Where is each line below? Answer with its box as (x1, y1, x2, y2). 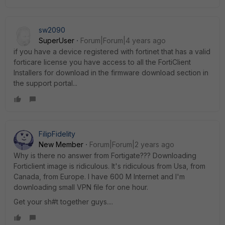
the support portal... (14, 79, 77, 87)
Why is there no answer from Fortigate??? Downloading (14, 151, 196, 160)
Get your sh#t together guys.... (14, 197, 113, 206)
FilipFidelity (39, 130, 75, 138)
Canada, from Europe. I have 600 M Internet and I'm (14, 172, 185, 181)
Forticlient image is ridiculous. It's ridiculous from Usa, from (14, 162, 205, 170)
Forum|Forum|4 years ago (80, 36, 166, 45)
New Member (39, 140, 83, 149)
